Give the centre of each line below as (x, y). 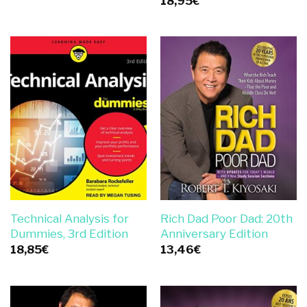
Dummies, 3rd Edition (69, 233)
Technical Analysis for (69, 218)
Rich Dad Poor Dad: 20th (226, 218)
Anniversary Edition (214, 233)
